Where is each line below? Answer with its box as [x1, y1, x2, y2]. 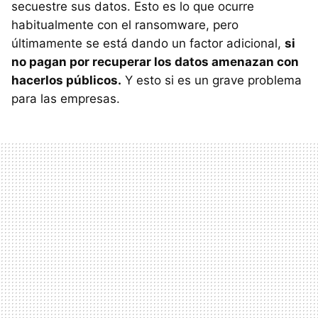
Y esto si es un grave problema [121, 72, 302, 87]
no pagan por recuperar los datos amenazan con [11, 54, 299, 69]
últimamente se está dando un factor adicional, [11, 35, 285, 50]
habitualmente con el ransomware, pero [11, 17, 238, 32]
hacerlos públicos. [11, 72, 121, 87]
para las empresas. [11, 91, 120, 106]
